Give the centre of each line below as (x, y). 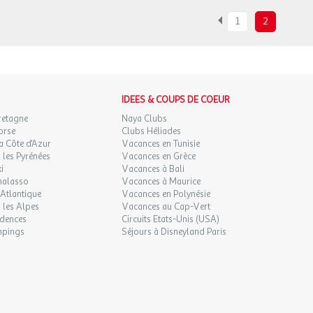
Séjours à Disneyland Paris (174, 232)
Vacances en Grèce (159, 156)
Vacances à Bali (153, 169)
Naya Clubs (145, 119)
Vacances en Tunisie (161, 144)
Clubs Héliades (152, 131)
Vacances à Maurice (161, 182)
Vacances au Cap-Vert (166, 207)
